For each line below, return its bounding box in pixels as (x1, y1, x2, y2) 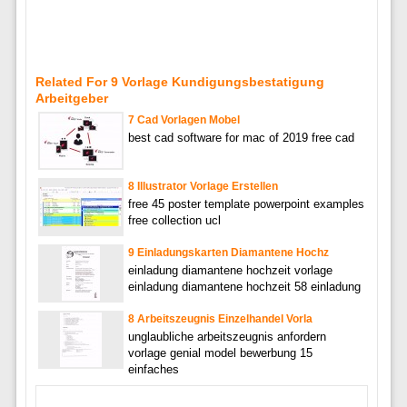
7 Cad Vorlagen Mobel (127, 114, 240, 127)
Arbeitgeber (35, 91, 108, 106)
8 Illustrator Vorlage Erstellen (127, 180, 278, 194)
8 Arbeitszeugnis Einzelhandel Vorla (127, 313, 313, 326)
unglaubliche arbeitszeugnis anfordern (127, 330, 326, 344)
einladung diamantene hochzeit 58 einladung (127, 280, 361, 294)
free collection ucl (127, 213, 221, 228)
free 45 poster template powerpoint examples (127, 197, 364, 212)
